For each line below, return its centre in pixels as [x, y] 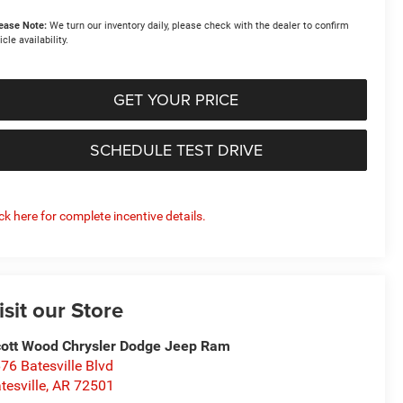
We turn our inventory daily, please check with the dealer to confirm [198, 26]
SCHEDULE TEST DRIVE [176, 150]
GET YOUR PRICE [176, 100]
